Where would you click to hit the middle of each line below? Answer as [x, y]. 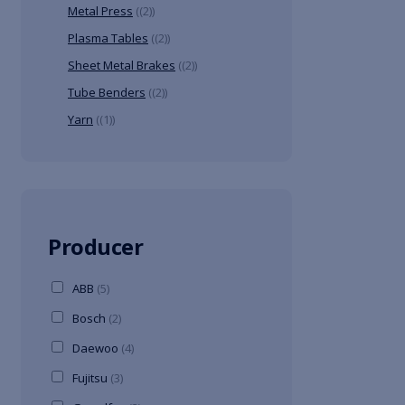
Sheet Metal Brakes [122, 66]
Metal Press [100, 11]
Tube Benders [107, 93]
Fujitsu [91, 378]
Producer [96, 247]
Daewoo [97, 348]
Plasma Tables [108, 38]
